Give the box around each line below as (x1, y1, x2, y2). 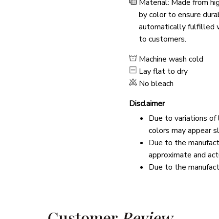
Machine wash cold (139, 53, 203, 65)
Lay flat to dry (139, 66, 188, 77)
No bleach (139, 78, 174, 89)
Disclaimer (129, 98, 165, 109)
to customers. (139, 33, 186, 44)
